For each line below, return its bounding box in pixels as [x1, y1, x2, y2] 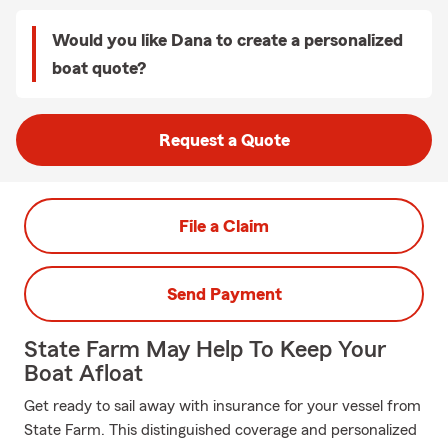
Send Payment [166, 285, 282, 303]
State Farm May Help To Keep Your [24, 338, 386, 362]
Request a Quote [158, 131, 290, 149]
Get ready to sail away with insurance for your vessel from [24, 398, 421, 414]
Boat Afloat [24, 362, 143, 386]
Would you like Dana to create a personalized [52, 31, 403, 49]
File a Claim [179, 217, 269, 235]
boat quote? [52, 59, 146, 77]
